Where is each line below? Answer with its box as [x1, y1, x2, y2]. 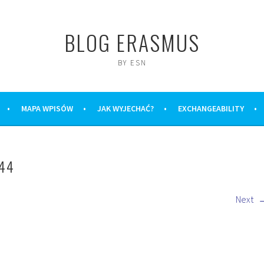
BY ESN [117, 58, 147, 68]
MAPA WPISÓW [21, 103, 73, 114]
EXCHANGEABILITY [177, 103, 244, 114]
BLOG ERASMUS [64, 27, 200, 58]
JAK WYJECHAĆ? [97, 103, 154, 114]
